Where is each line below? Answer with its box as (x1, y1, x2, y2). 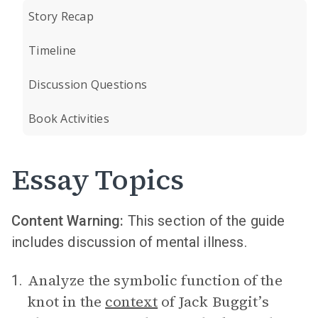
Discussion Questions (28, 77, 147, 92)
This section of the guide (127, 212, 285, 229)
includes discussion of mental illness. (11, 234, 247, 251)
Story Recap (28, 9, 94, 24)
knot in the (28, 292, 106, 312)
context (105, 292, 158, 312)
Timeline (28, 43, 76, 58)
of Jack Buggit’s (158, 292, 269, 312)
